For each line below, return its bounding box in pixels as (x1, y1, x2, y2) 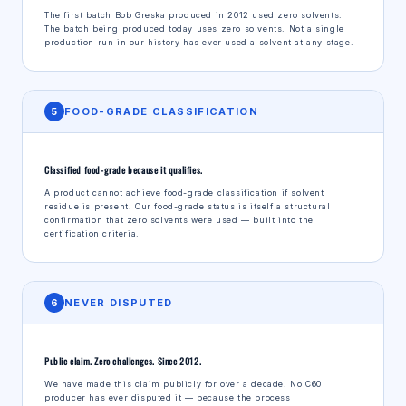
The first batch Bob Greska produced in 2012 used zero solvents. (44, 10, 343, 21)
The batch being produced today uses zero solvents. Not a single (44, 24, 344, 34)
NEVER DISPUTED (64, 295, 173, 309)
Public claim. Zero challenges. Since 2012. (44, 354, 202, 369)
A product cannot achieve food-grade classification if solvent (44, 188, 324, 198)
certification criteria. (44, 228, 140, 239)
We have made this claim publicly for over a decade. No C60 (44, 379, 322, 390)
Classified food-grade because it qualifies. (44, 163, 203, 178)
